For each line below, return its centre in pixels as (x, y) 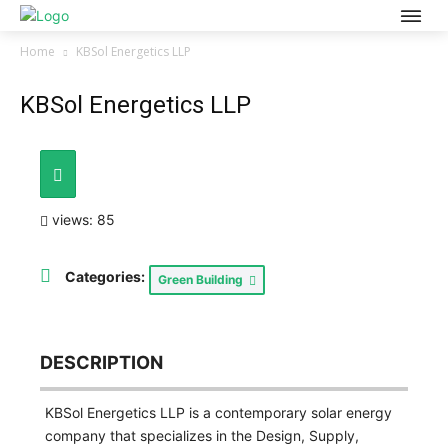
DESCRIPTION (101, 361)
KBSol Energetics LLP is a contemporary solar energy (218, 412)
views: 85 (81, 219)
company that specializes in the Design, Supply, (202, 435)
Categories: (105, 276)
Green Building (203, 279)
